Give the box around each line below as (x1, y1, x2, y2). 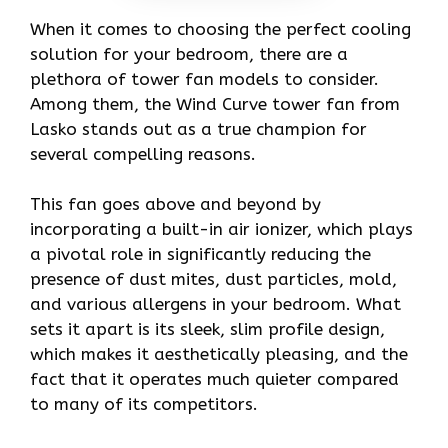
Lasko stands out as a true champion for (30, 118, 367, 139)
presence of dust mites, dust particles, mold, (30, 269, 397, 290)
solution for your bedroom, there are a (30, 43, 348, 64)
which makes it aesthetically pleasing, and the (30, 344, 408, 365)
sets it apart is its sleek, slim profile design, (30, 319, 385, 340)
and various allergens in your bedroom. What (30, 294, 401, 315)
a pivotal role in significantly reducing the (30, 244, 371, 265)
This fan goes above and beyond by (30, 194, 321, 215)
